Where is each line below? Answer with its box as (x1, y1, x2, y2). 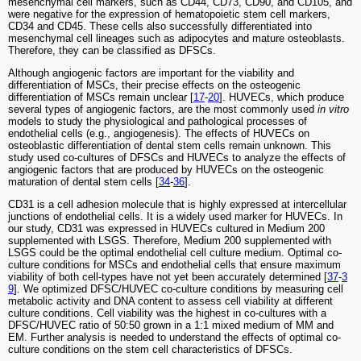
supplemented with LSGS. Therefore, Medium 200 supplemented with (8, 234, 331, 247)
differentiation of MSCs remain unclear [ (8, 90, 193, 103)
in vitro (317, 102, 349, 115)
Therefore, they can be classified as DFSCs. (8, 44, 216, 56)
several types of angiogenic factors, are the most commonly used (8, 102, 317, 115)
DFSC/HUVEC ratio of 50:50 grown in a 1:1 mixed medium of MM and (8, 318, 334, 331)
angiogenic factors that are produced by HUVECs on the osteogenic (8, 163, 324, 176)
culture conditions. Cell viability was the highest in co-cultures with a (8, 306, 326, 319)
